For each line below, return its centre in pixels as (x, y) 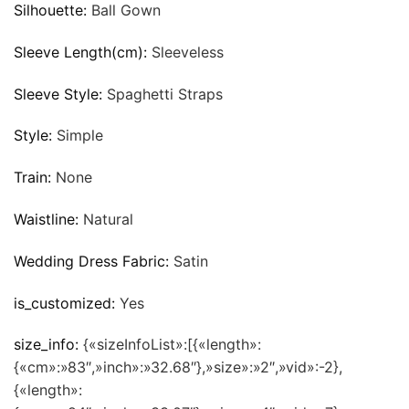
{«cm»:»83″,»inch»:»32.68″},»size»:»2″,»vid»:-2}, (178, 367)
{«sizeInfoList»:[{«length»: (172, 345)
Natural (108, 219)
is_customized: (67, 303)
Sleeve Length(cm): (83, 52)
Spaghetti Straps (165, 94)
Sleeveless (188, 52)
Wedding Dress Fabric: (94, 261)
